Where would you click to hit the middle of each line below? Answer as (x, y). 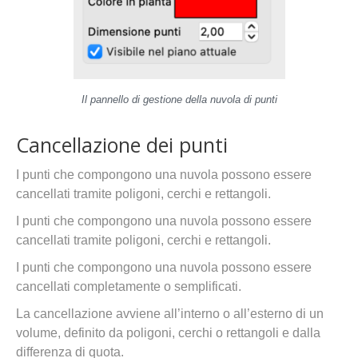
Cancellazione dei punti (122, 145)
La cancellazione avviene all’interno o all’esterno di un (170, 314)
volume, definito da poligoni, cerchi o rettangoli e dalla (168, 333)
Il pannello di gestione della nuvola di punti (179, 99)
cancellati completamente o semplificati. (129, 286)
